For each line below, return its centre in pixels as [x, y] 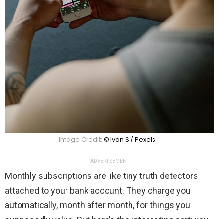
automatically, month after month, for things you [98, 205]
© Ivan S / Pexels [130, 140]
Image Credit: [81, 140]
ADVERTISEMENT [109, 161]
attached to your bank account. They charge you [98, 191]
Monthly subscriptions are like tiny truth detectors [101, 176]
